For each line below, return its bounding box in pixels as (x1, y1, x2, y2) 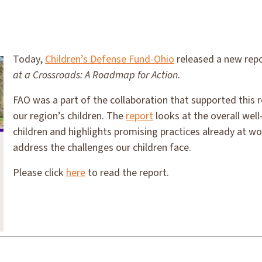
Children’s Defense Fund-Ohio (45, 52, 174, 67)
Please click (13, 166, 66, 180)
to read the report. (85, 166, 169, 180)
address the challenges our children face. (13, 140, 191, 155)
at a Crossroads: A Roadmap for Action (13, 68, 178, 82)
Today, (13, 52, 45, 67)
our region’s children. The (13, 109, 126, 123)
